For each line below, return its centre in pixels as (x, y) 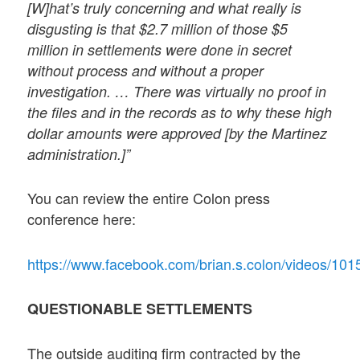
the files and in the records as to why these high (180, 112)
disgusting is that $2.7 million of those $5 (158, 29)
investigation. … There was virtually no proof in (177, 92)
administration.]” (79, 154)
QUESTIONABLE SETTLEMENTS (140, 308)
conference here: (82, 219)
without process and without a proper (146, 71)
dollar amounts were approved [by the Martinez (178, 133)
